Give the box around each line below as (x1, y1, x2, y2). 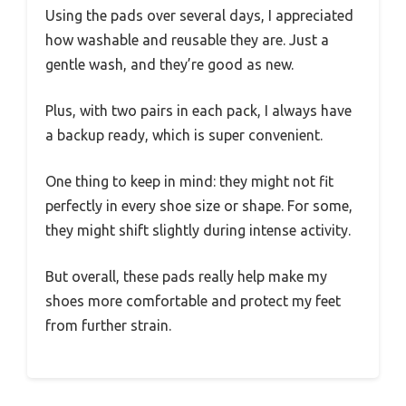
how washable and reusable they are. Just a (45, 32, 329, 49)
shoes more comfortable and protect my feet (45, 293, 341, 310)
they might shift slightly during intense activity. (45, 222, 351, 239)
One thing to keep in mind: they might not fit (45, 173, 333, 190)
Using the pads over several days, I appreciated (45, 7, 353, 24)
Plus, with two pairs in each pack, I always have (45, 102, 352, 120)
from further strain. (45, 317, 171, 334)
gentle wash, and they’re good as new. (45, 56, 294, 73)
